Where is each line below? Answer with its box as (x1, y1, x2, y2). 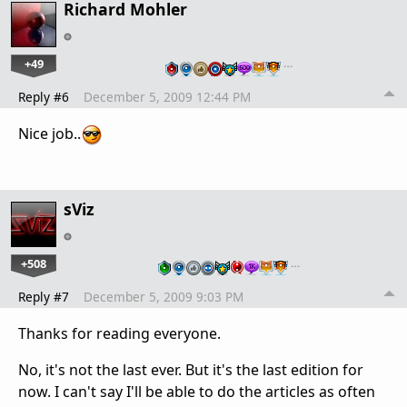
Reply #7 (18, 287, 69, 305)
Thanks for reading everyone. (18, 323, 221, 343)
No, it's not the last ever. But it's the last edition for (18, 359, 363, 380)
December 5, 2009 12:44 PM (84, 87, 251, 105)
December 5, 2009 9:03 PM (84, 287, 243, 305)
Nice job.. (18, 123, 81, 144)
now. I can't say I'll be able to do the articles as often (18, 381, 375, 402)
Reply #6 (18, 87, 69, 105)
